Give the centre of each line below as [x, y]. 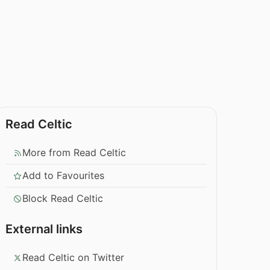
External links [44, 229]
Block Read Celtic [63, 199]
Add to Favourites [64, 176]
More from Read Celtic [74, 153]
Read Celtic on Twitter [74, 258]
